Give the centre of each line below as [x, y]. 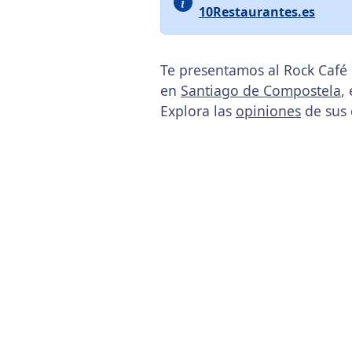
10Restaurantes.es [257, 12]
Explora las [198, 111]
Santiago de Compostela [261, 90]
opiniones [268, 111]
